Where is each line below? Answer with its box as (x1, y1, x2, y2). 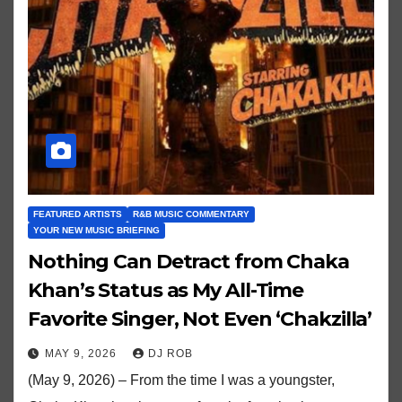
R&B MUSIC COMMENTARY (133, 208, 249, 219)
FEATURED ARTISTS (33, 208, 122, 219)
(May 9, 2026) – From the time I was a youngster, (28, 371, 335, 388)
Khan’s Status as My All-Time (28, 277, 304, 302)
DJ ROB (148, 346, 193, 360)
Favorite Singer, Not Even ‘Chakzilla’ (28, 306, 372, 331)
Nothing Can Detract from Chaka (28, 249, 349, 274)
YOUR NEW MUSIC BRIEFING (33, 224, 160, 235)
